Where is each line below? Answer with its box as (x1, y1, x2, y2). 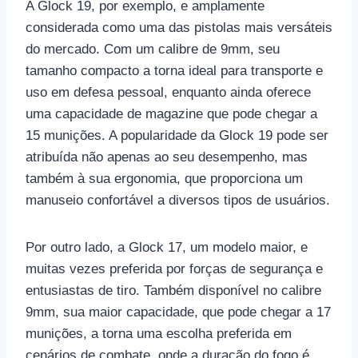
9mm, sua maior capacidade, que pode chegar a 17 (26, 304, 331, 320)
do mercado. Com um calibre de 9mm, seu (26, 41, 280, 57)
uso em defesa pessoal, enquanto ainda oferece (26, 84, 311, 100)
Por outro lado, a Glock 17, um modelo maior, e (26, 239, 308, 255)
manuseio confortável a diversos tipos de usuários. (26, 192, 330, 208)
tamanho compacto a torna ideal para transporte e (26, 62, 323, 78)
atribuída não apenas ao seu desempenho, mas (26, 149, 308, 165)
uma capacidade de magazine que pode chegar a (26, 105, 317, 121)
